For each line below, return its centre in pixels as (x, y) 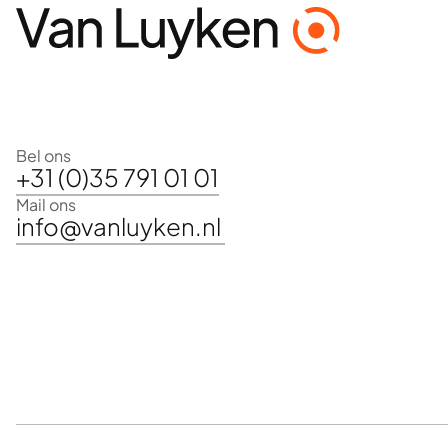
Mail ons (46, 205)
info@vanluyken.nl (120, 226)
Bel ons (43, 156)
